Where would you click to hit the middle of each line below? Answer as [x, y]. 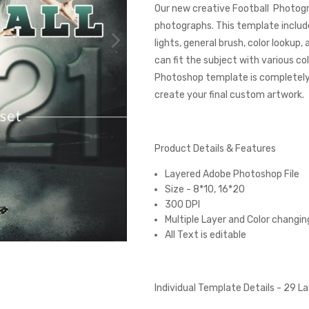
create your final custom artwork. [229, 95]
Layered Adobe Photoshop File [232, 174]
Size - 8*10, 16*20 [207, 189]
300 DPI [182, 205]
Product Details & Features [215, 149]
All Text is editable [205, 235]
